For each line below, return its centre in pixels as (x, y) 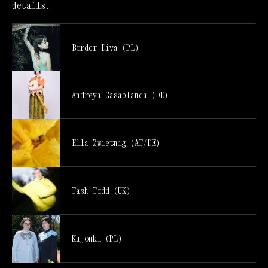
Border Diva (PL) (105, 47)
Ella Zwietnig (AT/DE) (116, 143)
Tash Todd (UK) (101, 191)
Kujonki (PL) (97, 239)
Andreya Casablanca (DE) (120, 95)
